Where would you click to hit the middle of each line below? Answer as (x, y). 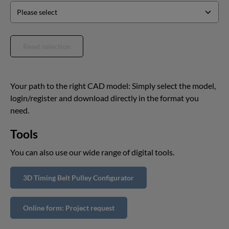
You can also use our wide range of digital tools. (92, 152)
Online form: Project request (69, 208)
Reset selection (47, 46)
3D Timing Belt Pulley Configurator (78, 178)
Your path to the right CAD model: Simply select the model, (113, 86)
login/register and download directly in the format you (105, 98)
